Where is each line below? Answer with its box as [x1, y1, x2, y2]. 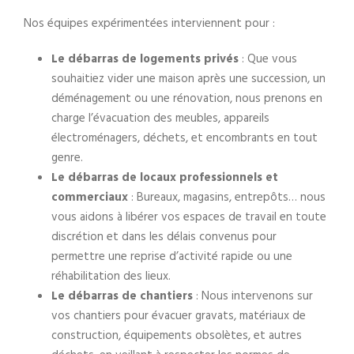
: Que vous [239, 49, 297, 69]
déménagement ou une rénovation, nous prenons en [51, 88, 322, 108]
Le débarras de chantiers [51, 286, 193, 306]
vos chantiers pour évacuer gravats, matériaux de [51, 306, 306, 326]
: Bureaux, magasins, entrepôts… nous [128, 187, 326, 207]
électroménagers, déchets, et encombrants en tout [51, 128, 318, 148]
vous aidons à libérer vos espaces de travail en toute [51, 207, 326, 227]
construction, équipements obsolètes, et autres [51, 326, 302, 345]
